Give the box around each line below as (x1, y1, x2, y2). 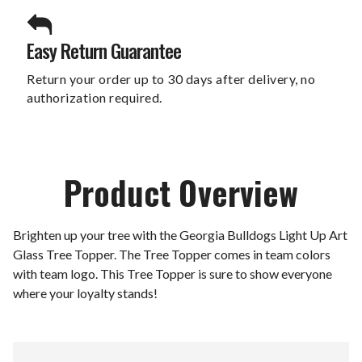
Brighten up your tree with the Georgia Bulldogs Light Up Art (13, 226, 347, 242)
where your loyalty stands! (13, 284, 158, 301)
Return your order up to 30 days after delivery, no (27, 70, 315, 86)
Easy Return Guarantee (27, 35, 181, 65)
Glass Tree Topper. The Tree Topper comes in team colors (13, 246, 330, 262)
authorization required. (27, 89, 162, 105)
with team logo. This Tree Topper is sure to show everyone (13, 265, 332, 281)
